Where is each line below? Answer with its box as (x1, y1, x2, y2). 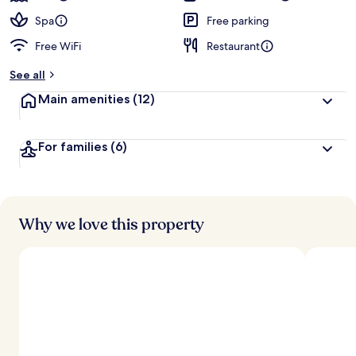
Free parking (207, 14, 269, 28)
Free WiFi (35, 39, 81, 53)
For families (38, 139, 107, 154)
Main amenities (38, 91, 130, 106)
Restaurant (207, 39, 260, 53)
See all (10, 68, 45, 82)
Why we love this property (19, 214, 204, 235)
